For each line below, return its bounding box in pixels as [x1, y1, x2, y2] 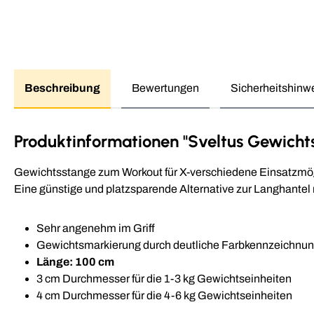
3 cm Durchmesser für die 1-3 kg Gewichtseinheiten [36, 272, 292, 285]
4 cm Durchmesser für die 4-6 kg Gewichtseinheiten [36, 289, 292, 301]
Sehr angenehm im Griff [36, 221, 155, 234]
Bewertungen [132, 81, 199, 94]
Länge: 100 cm [36, 255, 114, 268]
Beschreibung [25, 81, 100, 94]
